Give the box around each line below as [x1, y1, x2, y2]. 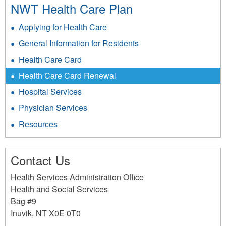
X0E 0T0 [49, 207, 81, 219]
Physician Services [19, 101, 87, 114]
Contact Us [11, 151, 70, 169]
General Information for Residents [19, 37, 139, 49]
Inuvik [11, 207, 32, 219]
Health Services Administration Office [11, 171, 144, 183]
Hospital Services [19, 85, 82, 97]
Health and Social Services [11, 183, 108, 195]
